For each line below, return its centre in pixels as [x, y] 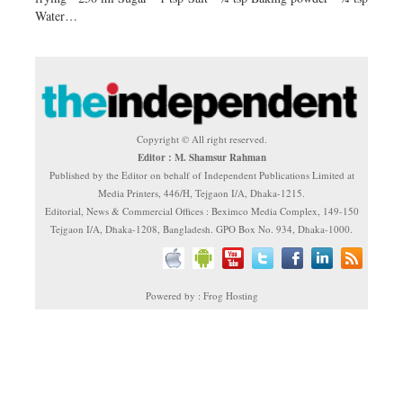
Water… [56, 16]
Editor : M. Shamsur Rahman [201, 157]
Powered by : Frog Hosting [201, 296]
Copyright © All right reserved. [201, 139]
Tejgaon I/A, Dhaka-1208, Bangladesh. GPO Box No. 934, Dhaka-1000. [201, 229]
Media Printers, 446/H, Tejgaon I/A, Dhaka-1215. [201, 193]
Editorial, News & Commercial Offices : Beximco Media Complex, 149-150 [201, 211]
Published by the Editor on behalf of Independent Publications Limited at [201, 175]
